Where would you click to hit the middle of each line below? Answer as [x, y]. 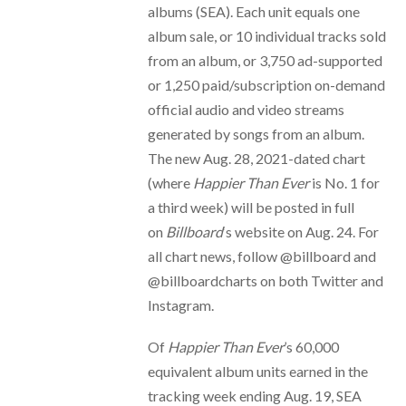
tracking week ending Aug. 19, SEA [254, 395]
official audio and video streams [246, 109]
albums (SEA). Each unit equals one [253, 11]
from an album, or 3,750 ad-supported [265, 60]
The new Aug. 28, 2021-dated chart [256, 158]
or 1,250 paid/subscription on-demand [266, 84]
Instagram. [180, 304]
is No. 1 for [344, 182]
